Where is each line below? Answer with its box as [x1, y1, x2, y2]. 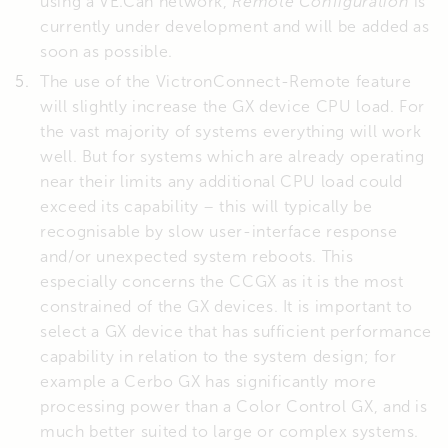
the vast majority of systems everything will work [40, 122, 422, 140]
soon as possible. [40, 42, 173, 60]
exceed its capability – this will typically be [40, 197, 373, 215]
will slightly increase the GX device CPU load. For [40, 97, 426, 115]
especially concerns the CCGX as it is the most [40, 272, 404, 290]
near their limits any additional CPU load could [40, 172, 404, 190]
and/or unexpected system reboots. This [40, 247, 354, 265]
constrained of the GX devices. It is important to [40, 297, 413, 315]
